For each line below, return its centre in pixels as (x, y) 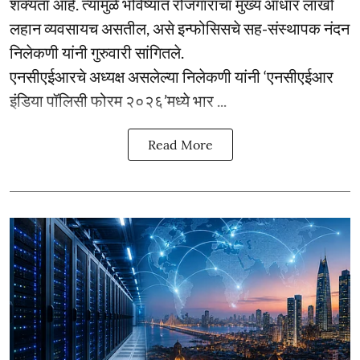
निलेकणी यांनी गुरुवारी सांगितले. (97, 52)
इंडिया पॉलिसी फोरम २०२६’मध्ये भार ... (118, 100)
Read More (180, 144)
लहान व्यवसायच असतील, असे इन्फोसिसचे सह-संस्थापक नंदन (180, 28)
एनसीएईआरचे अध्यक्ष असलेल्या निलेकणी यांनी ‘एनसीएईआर (172, 76)
